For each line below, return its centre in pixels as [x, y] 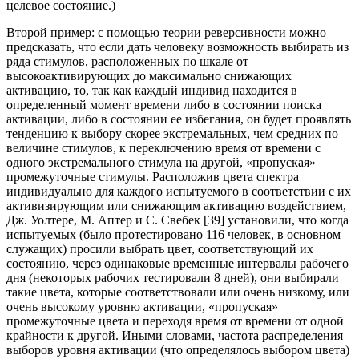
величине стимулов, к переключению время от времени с [163, 148]
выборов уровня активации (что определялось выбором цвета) [178, 350]
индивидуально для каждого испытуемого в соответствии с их [179, 192]
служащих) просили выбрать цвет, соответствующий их [160, 249]
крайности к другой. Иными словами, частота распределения [175, 336]
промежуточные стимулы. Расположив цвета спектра [153, 177]
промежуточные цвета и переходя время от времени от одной [175, 321]
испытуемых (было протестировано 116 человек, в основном [173, 235]
